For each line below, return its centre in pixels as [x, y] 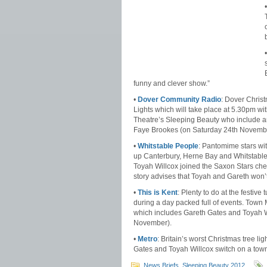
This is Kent [158, 193]
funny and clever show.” [172, 83]
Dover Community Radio [179, 100]
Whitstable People [168, 146]
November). [153, 223]
